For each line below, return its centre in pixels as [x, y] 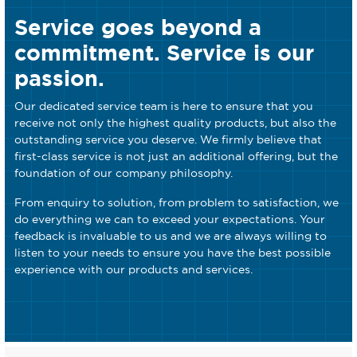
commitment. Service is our [165, 53]
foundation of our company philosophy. [124, 173]
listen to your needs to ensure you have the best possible [173, 253]
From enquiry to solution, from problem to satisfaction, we [177, 202]
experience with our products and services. [134, 269]
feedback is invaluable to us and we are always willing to [171, 236]
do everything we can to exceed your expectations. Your [170, 219]
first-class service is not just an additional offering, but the [177, 156]
